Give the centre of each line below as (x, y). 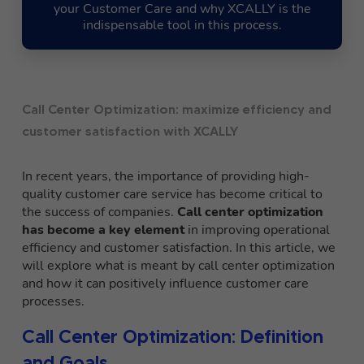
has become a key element (103, 230)
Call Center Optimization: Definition (173, 337)
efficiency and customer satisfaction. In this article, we (179, 248)
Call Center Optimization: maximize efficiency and (177, 109)
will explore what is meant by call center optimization (178, 266)
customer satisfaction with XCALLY (130, 131)
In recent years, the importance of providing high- (166, 177)
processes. (53, 302)
